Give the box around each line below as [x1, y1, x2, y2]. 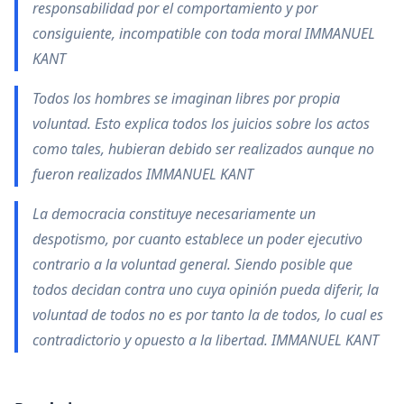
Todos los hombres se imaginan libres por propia [32, 88, 340, 108]
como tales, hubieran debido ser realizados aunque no [32, 139, 374, 159]
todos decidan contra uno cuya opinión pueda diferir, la [32, 280, 379, 299]
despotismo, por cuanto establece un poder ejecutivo [32, 229, 363, 249]
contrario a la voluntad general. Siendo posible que [32, 254, 353, 274]
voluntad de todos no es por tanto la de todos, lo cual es [32, 305, 383, 325]
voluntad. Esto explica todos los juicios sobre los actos [32, 114, 370, 133]
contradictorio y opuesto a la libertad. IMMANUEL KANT [32, 330, 379, 350]
